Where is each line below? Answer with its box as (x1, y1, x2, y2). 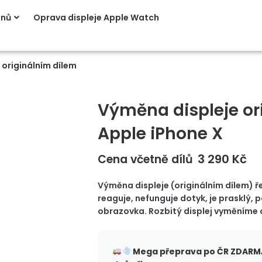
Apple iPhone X (98, 122, 223, 145)
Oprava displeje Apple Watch (33, 12, 160, 23)
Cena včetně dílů (98, 151, 193, 167)
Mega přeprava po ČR (130, 246, 229, 257)
